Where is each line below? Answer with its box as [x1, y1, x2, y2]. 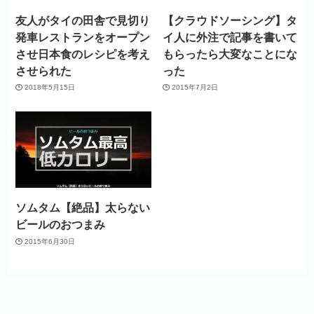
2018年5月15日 [24, 83, 75, 91]
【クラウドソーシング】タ [163, 13, 298, 27]
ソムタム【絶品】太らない [15, 201, 151, 214]
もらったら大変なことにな [163, 47, 298, 60]
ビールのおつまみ [15, 218, 106, 231]
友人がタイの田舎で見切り [15, 13, 151, 27]
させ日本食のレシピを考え [15, 47, 151, 60]
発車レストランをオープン [15, 30, 151, 43]
